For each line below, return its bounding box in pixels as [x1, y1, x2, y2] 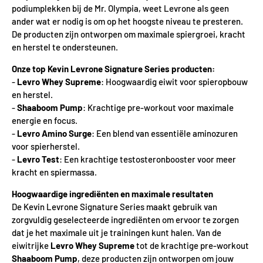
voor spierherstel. [12, 141, 80, 151]
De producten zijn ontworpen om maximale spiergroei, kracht [12, 29, 245, 39]
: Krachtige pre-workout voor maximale [83, 102, 234, 113]
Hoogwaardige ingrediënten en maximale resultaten [12, 188, 213, 199]
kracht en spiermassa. [12, 167, 97, 177]
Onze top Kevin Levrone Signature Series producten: [12, 63, 215, 74]
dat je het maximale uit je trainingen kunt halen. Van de [12, 227, 221, 238]
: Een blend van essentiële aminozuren [92, 128, 238, 139]
